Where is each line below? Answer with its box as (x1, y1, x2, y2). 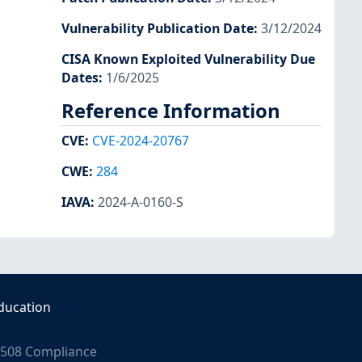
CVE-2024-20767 (92, 132, 189, 150)
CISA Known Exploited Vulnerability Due (61, 49, 315, 68)
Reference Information (61, 97, 280, 124)
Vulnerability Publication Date (61, 19, 254, 37)
